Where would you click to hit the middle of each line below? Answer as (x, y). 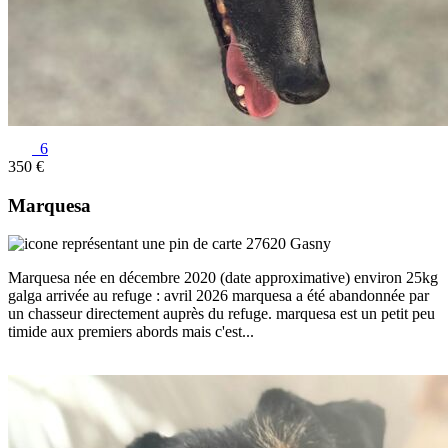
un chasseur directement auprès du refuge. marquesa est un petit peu (221, 314)
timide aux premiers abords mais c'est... (131, 332)
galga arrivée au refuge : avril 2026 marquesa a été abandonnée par (218, 296)
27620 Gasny (286, 244)
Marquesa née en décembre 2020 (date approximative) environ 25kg (223, 278)
